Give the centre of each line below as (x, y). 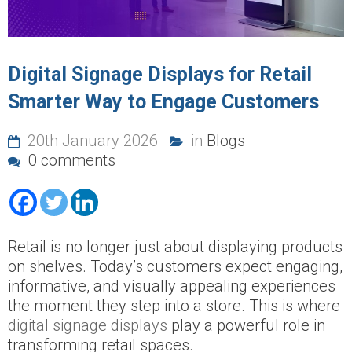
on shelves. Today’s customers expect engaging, (175, 266)
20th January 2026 (91, 140)
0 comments (70, 160)
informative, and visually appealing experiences (172, 286)
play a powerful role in (246, 325)
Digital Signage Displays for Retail (160, 74)
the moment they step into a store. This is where (174, 305)
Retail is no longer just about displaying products (175, 246)
